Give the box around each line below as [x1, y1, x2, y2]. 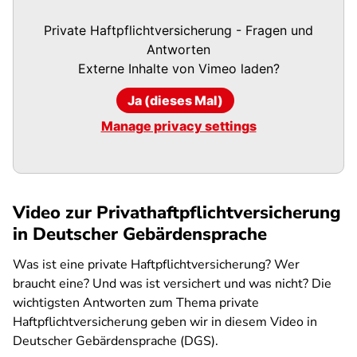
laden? [236, 61, 280, 76]
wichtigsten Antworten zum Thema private [13, 294, 259, 312]
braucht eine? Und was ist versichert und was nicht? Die [13, 275, 331, 292]
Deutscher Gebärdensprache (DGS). [13, 332, 218, 350]
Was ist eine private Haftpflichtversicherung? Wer [13, 256, 300, 273]
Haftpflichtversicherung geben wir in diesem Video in [13, 313, 317, 331]
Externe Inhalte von [77, 61, 198, 76]
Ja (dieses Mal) [127, 92, 223, 108]
